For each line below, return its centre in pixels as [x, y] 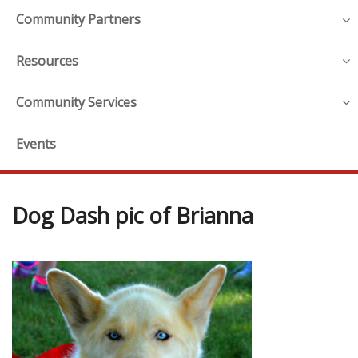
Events [36, 143]
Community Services [76, 102]
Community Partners [78, 20]
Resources [47, 61]
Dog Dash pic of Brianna [133, 215]
